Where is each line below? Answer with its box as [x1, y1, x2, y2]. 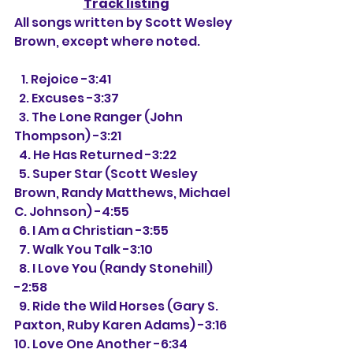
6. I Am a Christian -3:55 [19, 221, 169, 240]
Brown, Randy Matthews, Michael [14, 184, 232, 202]
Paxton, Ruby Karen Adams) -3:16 [14, 316, 227, 334]
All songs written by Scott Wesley [14, 13, 235, 32]
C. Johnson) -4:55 [14, 203, 129, 221]
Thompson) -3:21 [14, 127, 121, 145]
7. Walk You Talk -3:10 [19, 240, 153, 258]
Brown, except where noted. [14, 32, 200, 50]
